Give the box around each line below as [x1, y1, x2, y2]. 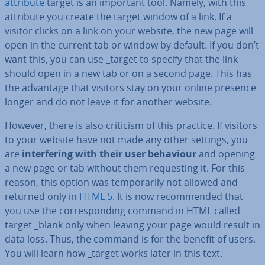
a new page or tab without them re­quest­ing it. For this [5, 161, 245, 174]
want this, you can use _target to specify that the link [5, 53, 238, 66]
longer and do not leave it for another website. [5, 95, 212, 108]
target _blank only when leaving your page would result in [5, 218, 260, 231]
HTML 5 [79, 190, 112, 203]
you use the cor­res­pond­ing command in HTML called [5, 204, 240, 217]
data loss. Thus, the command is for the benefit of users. [5, 232, 256, 245]
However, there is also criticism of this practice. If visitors [5, 119, 257, 132]
